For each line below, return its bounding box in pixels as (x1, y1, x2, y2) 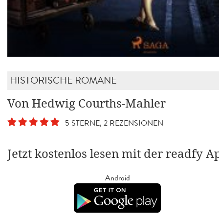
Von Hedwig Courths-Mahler (7, 96, 166, 111)
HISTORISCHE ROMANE (10, 73, 117, 88)
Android (105, 172, 130, 183)
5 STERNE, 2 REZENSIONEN (61, 117, 163, 129)
